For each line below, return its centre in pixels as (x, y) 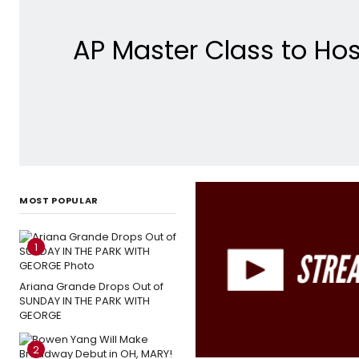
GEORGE (40, 315)
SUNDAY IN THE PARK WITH (85, 301)
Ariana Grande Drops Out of (91, 286)
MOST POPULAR (59, 200)
